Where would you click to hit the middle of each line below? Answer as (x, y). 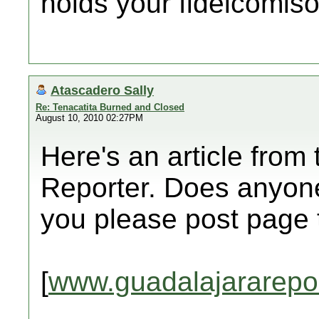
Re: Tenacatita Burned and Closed (110, 107)
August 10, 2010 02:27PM (89, 118)
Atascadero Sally (102, 90)
